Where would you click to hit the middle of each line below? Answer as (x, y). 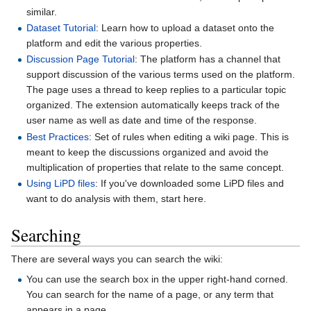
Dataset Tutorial (61, 27)
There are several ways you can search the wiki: (117, 259)
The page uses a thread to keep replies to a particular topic (157, 90)
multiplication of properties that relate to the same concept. (155, 167)
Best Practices (58, 136)
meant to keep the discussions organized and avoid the (148, 152)
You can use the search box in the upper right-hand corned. (158, 279)
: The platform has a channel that (208, 59)
